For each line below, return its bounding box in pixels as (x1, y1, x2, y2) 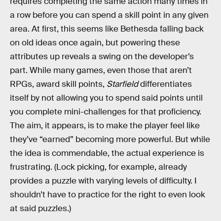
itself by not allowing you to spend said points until (10, 93, 203, 104)
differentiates (138, 79, 192, 90)
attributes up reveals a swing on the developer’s (10, 51, 194, 62)
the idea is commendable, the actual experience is (10, 148, 204, 159)
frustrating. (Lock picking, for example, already (10, 162, 187, 173)
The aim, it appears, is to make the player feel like (10, 120, 200, 131)
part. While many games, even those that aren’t (10, 65, 192, 76)
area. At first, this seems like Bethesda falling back (10, 24, 204, 35)
